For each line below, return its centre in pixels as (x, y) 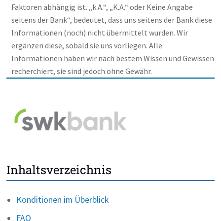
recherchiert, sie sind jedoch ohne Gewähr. (82, 71)
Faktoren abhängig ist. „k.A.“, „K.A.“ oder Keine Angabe (102, 7)
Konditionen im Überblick (63, 200)
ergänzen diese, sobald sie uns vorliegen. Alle (87, 46)
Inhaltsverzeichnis (59, 170)
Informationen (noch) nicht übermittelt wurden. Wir (100, 33)
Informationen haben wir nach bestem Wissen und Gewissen (113, 58)
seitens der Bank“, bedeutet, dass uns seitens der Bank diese (112, 20)
